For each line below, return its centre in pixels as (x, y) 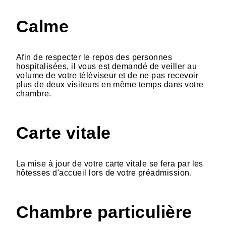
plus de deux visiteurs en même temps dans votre (110, 84)
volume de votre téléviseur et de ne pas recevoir (107, 75)
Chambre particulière (104, 212)
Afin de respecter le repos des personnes (94, 57)
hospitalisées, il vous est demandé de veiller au (107, 66)
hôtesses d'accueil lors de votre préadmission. (104, 173)
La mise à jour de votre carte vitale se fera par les (110, 163)
